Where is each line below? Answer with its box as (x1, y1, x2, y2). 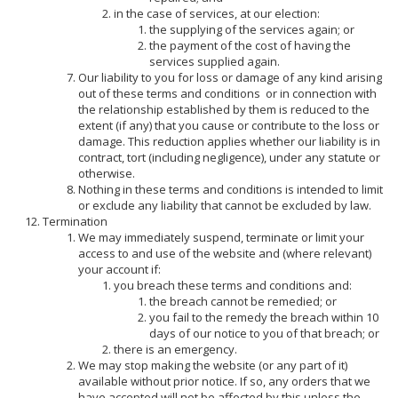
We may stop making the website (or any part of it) (77, 356, 347, 373)
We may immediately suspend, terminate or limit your (77, 228, 364, 245)
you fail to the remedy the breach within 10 (148, 308, 378, 325)
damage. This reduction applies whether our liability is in (77, 132, 380, 149)
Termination (42, 212, 107, 229)
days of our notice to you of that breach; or (148, 324, 379, 341)
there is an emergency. (113, 340, 237, 357)
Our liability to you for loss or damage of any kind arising (77, 68, 382, 85)
